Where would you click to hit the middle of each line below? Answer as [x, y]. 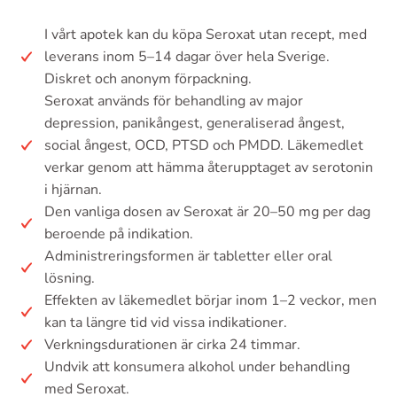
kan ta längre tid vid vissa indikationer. [166, 322]
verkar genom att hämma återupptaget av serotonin [209, 167]
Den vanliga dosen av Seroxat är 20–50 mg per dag [207, 211]
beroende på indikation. [119, 234]
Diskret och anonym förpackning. [148, 78]
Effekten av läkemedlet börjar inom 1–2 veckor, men [210, 300]
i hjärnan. [73, 189]
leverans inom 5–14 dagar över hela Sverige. [187, 56]
